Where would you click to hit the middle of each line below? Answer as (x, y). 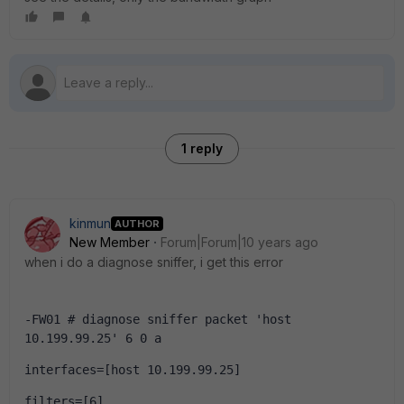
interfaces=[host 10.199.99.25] (133, 370)
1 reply (202, 148)
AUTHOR (137, 223)
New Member (110, 242)
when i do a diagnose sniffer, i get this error (156, 262)
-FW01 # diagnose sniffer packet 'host (158, 319)
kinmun (90, 223)
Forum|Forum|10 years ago (239, 242)
